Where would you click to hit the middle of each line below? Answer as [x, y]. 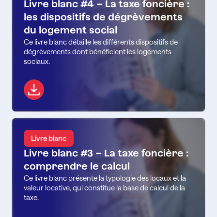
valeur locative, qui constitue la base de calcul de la [104, 187]
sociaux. [37, 61]
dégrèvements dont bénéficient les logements [98, 51]
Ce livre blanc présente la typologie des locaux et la [105, 178]
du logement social [70, 30]
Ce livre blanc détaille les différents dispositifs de [101, 41]
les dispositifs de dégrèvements [103, 17]
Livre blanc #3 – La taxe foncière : [106, 153]
